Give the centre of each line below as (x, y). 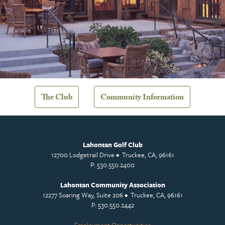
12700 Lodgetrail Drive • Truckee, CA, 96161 (113, 154)
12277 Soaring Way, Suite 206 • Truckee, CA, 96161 (113, 195)
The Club (57, 98)
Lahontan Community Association (113, 185)
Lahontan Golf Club (113, 144)
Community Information (142, 98)
